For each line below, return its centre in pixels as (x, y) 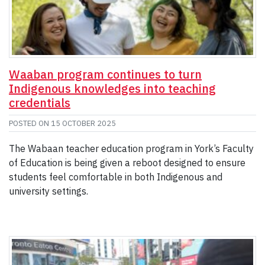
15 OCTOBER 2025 (83, 124)
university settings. (49, 191)
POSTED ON (30, 124)
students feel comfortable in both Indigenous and (116, 177)
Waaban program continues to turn (105, 75)
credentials (40, 103)
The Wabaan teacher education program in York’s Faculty (131, 149)
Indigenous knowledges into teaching (112, 89)
